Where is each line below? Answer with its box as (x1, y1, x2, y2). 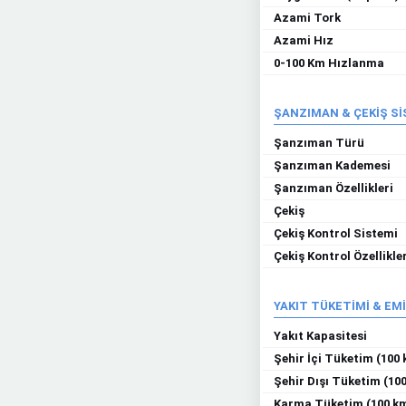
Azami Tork (274, 11, 341, 24)
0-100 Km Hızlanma (274, 56, 384, 70)
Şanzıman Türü (274, 136, 364, 150)
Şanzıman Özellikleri (274, 181, 393, 195)
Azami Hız (274, 34, 333, 47)
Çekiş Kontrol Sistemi (274, 227, 398, 240)
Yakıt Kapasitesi (274, 329, 367, 343)
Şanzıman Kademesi (274, 159, 391, 172)
